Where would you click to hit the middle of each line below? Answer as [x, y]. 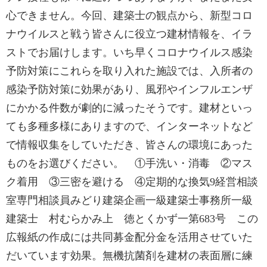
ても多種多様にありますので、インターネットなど [129, 126]
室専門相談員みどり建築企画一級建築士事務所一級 [129, 200]
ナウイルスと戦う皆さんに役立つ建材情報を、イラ [129, 34]
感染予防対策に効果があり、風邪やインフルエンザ [129, 89]
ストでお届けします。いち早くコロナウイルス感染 [129, 52]
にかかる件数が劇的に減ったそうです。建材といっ [129, 108]
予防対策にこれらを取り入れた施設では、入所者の [129, 71]
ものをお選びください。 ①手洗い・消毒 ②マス [129, 163]
